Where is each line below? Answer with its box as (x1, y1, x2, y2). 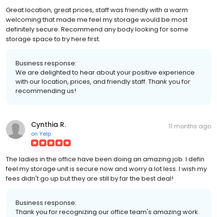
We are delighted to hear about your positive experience (15, 67, 195, 77)
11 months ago (169, 122, 211, 130)
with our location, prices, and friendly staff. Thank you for (15, 77, 190, 86)
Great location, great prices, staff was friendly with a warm (6, 5, 188, 15)
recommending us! (15, 86, 76, 95)
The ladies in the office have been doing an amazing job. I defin (6, 154, 204, 164)
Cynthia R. (31, 119, 66, 129)
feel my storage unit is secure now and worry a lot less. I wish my (6, 164, 207, 173)
